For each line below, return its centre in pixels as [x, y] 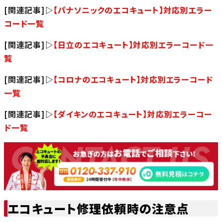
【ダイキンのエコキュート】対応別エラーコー [133, 114]
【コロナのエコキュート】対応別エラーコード [133, 80]
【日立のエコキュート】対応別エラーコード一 [133, 45]
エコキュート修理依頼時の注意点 [98, 209]
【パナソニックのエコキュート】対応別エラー [133, 10]
